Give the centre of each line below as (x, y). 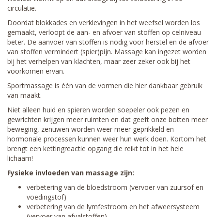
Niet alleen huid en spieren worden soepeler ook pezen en (98, 110)
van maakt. (24, 95)
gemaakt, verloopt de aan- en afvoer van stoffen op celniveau (104, 32)
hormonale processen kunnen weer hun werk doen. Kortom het (107, 139)
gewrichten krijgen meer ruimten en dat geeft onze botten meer (108, 119)
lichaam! (20, 158)
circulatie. (22, 8)
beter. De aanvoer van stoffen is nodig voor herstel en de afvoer (108, 42)
